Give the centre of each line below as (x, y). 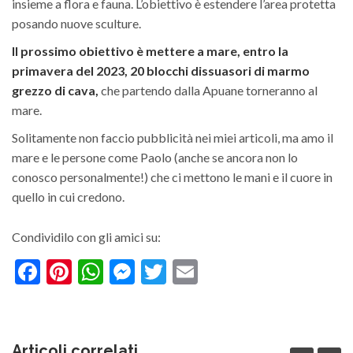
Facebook (92, 272)
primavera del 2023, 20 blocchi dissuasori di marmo (161, 71)
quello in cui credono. (68, 197)
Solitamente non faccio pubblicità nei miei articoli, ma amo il (173, 138)
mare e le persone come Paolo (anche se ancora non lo (155, 158)
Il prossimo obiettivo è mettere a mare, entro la (150, 51)
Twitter (207, 272)
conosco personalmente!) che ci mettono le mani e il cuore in (172, 177)
